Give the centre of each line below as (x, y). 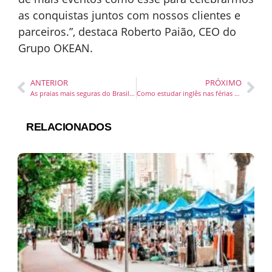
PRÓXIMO (223, 82)
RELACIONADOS (69, 127)
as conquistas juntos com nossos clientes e (129, 15)
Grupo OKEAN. (56, 48)
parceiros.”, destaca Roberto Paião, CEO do (127, 31)
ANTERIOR (49, 82)
